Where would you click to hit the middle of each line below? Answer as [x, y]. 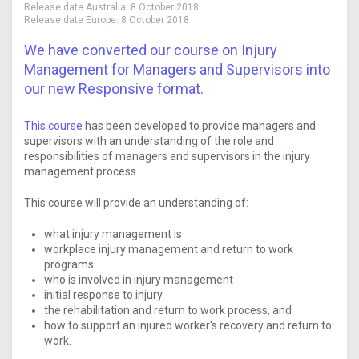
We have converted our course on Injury [151, 50]
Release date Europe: [73, 20]
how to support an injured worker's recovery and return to [188, 325]
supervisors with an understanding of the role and [149, 141]
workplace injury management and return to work [169, 249]
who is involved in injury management [139, 279]
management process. [81, 172]
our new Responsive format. [114, 89]
